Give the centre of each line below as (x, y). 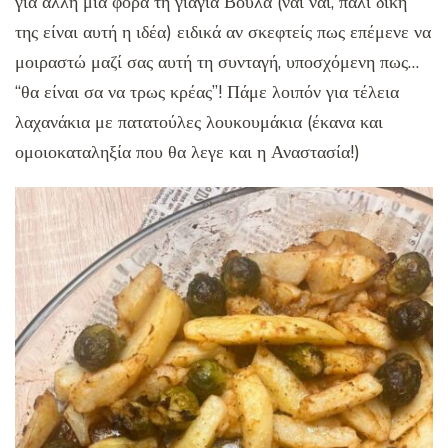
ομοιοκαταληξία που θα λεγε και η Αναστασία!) (187, 152)
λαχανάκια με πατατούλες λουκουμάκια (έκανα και (199, 122)
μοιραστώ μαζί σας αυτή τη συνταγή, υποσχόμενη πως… (217, 62)
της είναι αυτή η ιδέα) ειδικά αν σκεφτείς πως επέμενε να (223, 32)
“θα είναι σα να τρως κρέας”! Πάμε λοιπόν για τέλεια (207, 92)
